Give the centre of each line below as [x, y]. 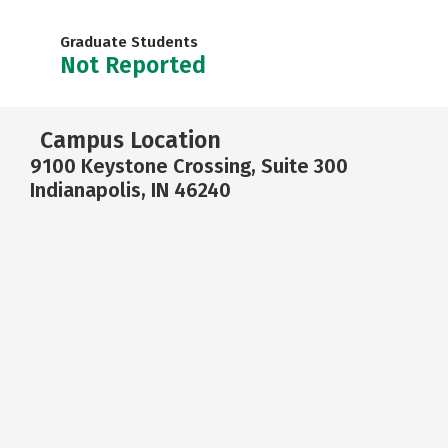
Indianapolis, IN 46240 [130, 190]
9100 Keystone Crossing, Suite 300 [189, 166]
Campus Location [130, 140]
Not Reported [133, 65]
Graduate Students [129, 42]
